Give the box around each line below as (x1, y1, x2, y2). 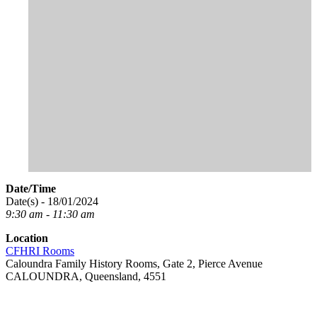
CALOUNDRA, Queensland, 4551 (6, 270, 166, 282)
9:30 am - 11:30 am (6, 207, 95, 220)
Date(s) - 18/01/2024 (6, 195, 98, 207)
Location (6, 231, 48, 244)
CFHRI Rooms (6, 244, 74, 257)
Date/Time (6, 182, 56, 195)
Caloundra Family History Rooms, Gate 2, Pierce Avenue (6, 257, 263, 270)
